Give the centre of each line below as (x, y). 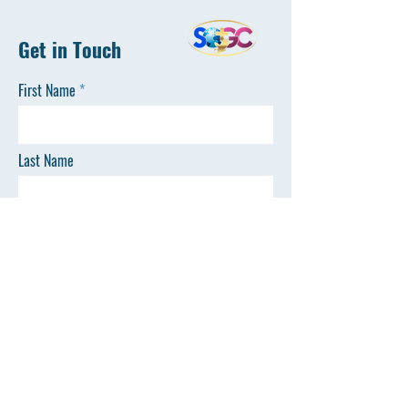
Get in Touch (70, 49)
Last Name (46, 160)
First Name (47, 90)
